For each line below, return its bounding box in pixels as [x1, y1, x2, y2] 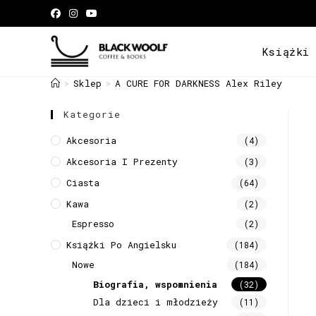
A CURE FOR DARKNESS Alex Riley [115, 77, 282, 90]
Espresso [72, 217, 114, 230]
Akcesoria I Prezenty [66, 155, 178, 168]
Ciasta [66, 176, 99, 189]
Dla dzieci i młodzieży [93, 296, 218, 308]
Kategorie [63, 108, 121, 121]
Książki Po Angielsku [66, 238, 176, 251]
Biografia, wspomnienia [93, 278, 217, 291]
